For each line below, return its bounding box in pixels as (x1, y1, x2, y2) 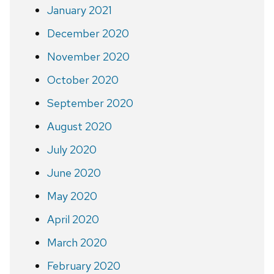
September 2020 (46, 95, 133, 110)
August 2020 (46, 119, 112, 133)
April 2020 (46, 212, 99, 226)
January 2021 (46, 2, 112, 17)
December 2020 (46, 26, 129, 40)
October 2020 (46, 72, 119, 87)
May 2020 (46, 188, 97, 203)
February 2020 (46, 258, 120, 273)
